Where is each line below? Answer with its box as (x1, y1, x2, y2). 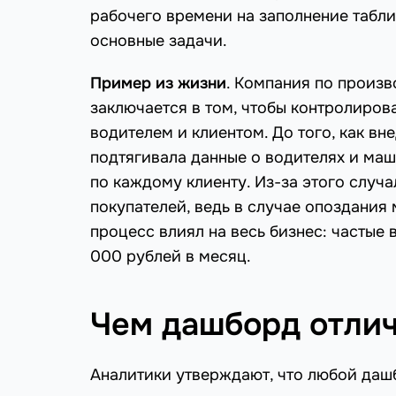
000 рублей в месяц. (90, 247, 251, 267)
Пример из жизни (90, 73, 226, 94)
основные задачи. (90, 31, 227, 51)
